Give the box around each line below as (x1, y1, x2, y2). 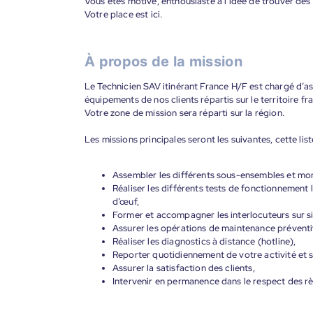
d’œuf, (112, 196, 139, 208)
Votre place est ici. (85, 8, 163, 20)
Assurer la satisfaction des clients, (112, 262, 255, 274)
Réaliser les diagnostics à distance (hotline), (112, 235, 296, 247)
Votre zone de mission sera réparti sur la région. (85, 107, 284, 119)
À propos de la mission (85, 53, 243, 70)
